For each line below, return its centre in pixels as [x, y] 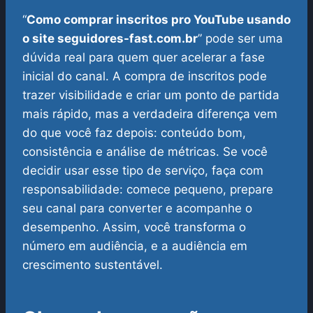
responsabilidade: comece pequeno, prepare [148, 190]
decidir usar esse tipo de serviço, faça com [143, 171]
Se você [245, 152]
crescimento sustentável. [93, 265]
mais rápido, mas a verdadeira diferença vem [150, 114]
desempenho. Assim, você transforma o [134, 227]
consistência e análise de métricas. [121, 152]
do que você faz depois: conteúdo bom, [134, 133]
